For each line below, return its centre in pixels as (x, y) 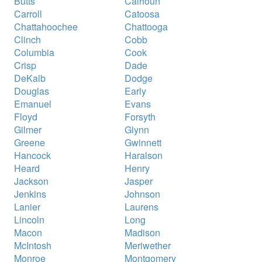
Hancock (32, 155)
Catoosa (142, 13)
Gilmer (28, 129)
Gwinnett (143, 142)
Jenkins (30, 194)
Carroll (28, 13)
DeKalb (30, 78)
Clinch (27, 39)
